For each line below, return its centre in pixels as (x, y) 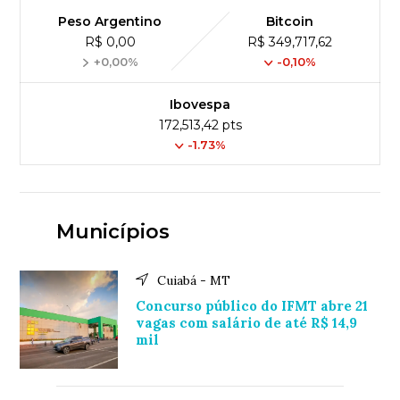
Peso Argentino (110, 22)
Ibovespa (200, 105)
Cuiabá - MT (194, 281)
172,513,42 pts (200, 125)
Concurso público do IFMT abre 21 (252, 306)
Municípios (112, 232)
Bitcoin (290, 22)
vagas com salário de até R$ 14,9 (247, 323)
